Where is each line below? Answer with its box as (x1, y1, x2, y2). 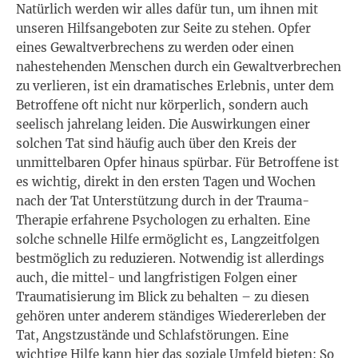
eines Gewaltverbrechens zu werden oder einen (16, 40, 294, 55)
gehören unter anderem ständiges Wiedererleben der (16, 308, 326, 324)
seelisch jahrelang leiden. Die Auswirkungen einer (16, 117, 310, 132)
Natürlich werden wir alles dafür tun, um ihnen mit (16, 2, 318, 17)
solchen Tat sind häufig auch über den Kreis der (16, 136, 296, 151)
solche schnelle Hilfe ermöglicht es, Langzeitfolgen (16, 232, 320, 247)
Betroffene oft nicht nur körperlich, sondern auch (16, 97, 308, 113)
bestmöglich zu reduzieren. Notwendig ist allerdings (16, 251, 324, 266)
